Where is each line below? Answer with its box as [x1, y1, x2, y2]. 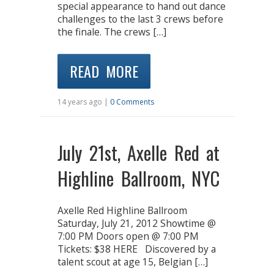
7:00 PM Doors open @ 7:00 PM [57, 229, 199, 243]
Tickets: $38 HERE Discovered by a [57, 242, 216, 256]
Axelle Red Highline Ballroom [57, 203, 187, 217]
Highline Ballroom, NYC [57, 164, 220, 192]
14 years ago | [57, 96, 110, 107]
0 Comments [110, 96, 154, 107]
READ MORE [70, 59, 138, 82]
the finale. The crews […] [57, 24, 166, 39]
